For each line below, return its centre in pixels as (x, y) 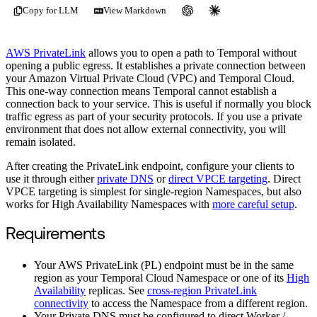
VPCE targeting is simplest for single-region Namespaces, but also (154, 192)
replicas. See (116, 291)
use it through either (51, 179)
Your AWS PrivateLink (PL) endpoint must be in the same (164, 265)
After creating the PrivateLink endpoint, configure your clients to (150, 166)
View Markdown (135, 11)
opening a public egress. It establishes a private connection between (156, 66)
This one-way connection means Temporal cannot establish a (141, 91)
